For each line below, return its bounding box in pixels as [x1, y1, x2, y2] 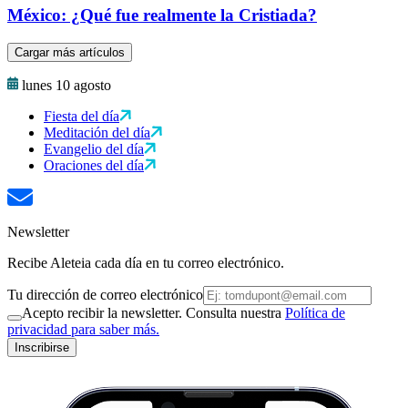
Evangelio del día [44, 141, 144, 158]
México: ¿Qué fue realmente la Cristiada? [7, 5, 317, 25]
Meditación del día [44, 125, 150, 141]
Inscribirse [15, 341, 69, 355]
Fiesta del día [44, 108, 119, 125]
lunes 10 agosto [22, 77, 111, 94]
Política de [285, 305, 345, 321]
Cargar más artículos [15, 46, 125, 60]
